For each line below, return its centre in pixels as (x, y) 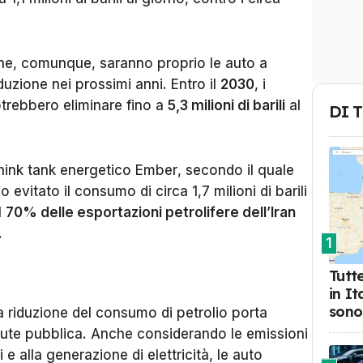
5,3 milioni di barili (226, 105)
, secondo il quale (236, 170)
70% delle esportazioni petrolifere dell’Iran (151, 212)
